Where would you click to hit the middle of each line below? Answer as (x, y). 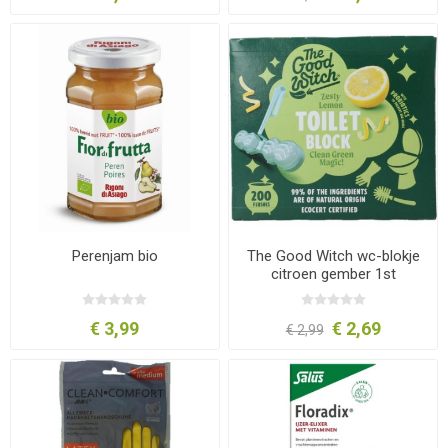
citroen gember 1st (333, 274)
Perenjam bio (114, 256)
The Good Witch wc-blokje (333, 256)
